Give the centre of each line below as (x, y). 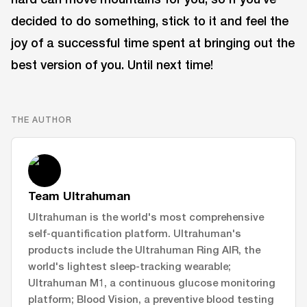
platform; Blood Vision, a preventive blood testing (151, 298)
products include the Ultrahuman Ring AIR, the (144, 249)
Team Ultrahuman (79, 195)
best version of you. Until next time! (112, 64)
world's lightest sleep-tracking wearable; (130, 266)
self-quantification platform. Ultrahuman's (135, 233)
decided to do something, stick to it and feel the (150, 20)
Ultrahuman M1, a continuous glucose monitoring (152, 282)
